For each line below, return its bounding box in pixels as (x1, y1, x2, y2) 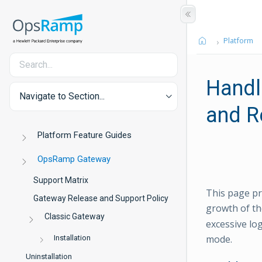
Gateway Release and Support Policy (33, 194, 168, 203)
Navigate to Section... (19, 91, 105, 102)
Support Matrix (33, 175, 88, 185)
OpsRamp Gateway (37, 154, 111, 164)
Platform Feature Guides (37, 130, 132, 140)
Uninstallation (26, 252, 72, 261)
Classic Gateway (44, 212, 105, 221)
